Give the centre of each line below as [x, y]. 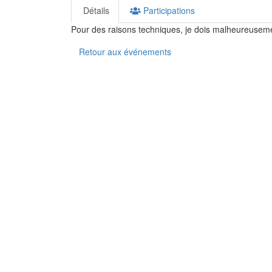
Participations [168, 11]
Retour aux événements [125, 52]
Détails [95, 11]
